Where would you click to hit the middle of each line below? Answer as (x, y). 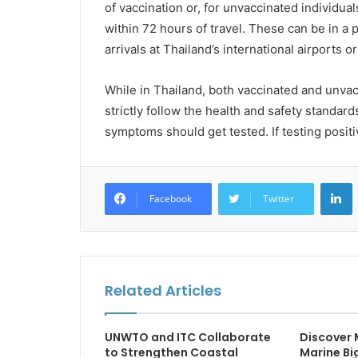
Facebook (170, 199)
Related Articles (163, 290)
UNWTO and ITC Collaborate (187, 337)
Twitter (278, 199)
